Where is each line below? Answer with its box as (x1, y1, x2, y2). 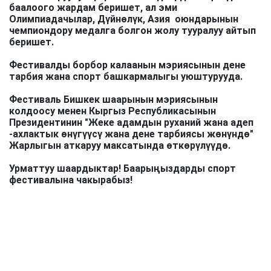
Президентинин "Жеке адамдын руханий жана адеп (9, 117, 253, 129)
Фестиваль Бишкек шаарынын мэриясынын (9, 94, 218, 106)
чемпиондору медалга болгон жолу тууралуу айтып (9, 25, 256, 37)
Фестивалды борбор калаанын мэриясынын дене (9, 59, 246, 71)
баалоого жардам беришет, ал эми (9, 2, 177, 14)
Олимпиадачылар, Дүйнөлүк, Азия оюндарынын (9, 13, 238, 25)
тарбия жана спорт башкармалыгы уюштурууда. (9, 71, 243, 83)
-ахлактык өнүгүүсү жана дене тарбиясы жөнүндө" (9, 128, 253, 140)
